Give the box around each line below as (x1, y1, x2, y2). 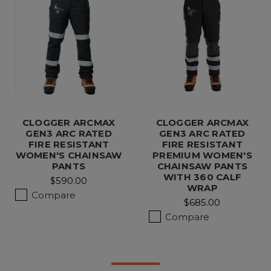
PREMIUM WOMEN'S (152, 149, 252, 161)
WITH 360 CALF (163, 171, 242, 183)
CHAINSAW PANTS (157, 160, 248, 172)
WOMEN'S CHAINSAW (15, 149, 122, 161)
